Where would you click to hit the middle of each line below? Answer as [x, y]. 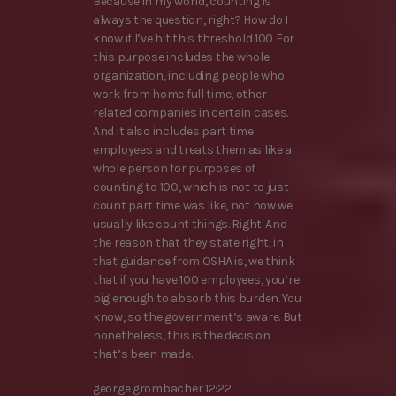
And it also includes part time [173, 131]
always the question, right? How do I [190, 19]
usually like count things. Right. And [190, 224]
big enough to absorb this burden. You [197, 298]
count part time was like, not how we [193, 205]
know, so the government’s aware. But [198, 316]
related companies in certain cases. [191, 112]
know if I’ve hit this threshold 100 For [194, 38]
